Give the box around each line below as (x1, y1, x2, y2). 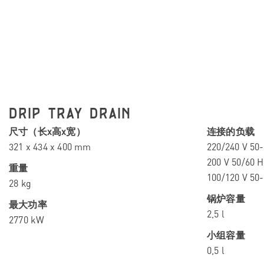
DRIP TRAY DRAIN (9, 106, 131, 121)
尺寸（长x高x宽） (9, 125, 85, 137)
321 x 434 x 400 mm (9, 140, 91, 153)
